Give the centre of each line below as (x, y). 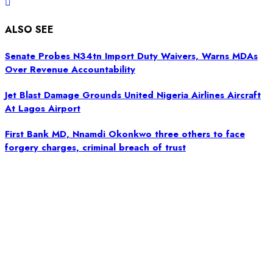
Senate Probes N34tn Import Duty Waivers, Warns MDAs (131, 56)
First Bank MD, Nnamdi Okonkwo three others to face (125, 134)
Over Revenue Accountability (70, 69)
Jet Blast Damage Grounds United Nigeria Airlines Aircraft (133, 95)
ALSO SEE (29, 29)
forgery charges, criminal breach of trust (95, 147)
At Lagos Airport (43, 108)
